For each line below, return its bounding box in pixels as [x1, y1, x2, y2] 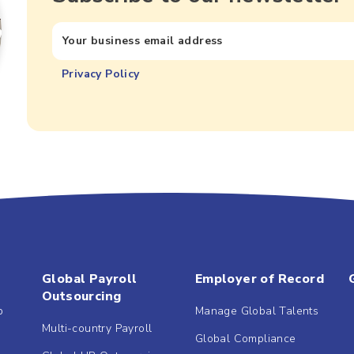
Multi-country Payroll [41, 321, 153, 337]
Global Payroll [41, 270, 137, 288]
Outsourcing [41, 288, 122, 306]
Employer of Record [194, 270, 324, 288]
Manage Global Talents [194, 303, 319, 319]
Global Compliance [194, 331, 296, 347]
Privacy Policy [62, 66, 140, 81]
